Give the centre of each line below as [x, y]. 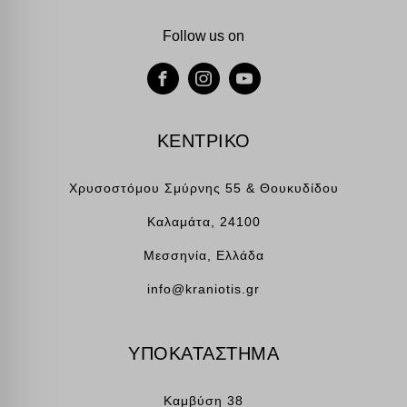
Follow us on [203, 35]
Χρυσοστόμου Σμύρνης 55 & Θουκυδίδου [203, 188]
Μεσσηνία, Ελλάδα [203, 255]
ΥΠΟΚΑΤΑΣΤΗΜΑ [203, 353]
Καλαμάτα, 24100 [203, 221]
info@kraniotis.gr [203, 288]
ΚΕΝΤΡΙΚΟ [203, 140]
